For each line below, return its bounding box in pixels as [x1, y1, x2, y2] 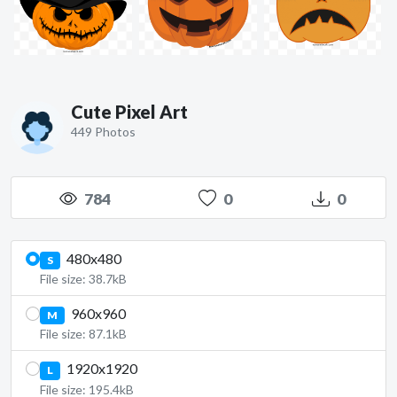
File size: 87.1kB [40, 326, 127, 342]
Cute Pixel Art [71, 101, 188, 122]
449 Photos [71, 124, 136, 139]
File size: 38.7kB [40, 271, 127, 287]
